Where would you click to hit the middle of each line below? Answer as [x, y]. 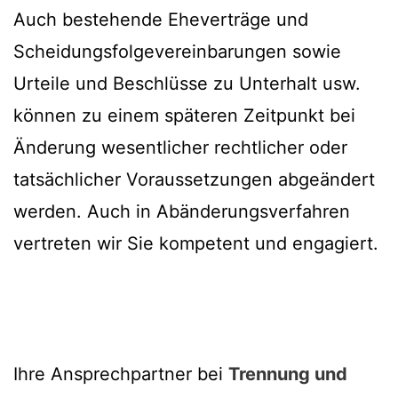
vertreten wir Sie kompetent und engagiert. [196, 244]
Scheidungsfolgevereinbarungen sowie [177, 52]
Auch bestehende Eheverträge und [161, 20]
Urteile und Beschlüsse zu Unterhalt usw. [187, 84]
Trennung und [288, 374]
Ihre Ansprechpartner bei [121, 374]
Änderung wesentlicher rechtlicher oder [180, 148]
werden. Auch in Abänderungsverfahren [182, 212]
